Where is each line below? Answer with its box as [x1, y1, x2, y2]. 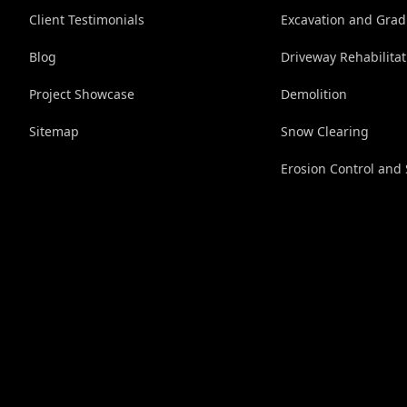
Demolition [281, 84, 348, 103]
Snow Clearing [281, 122, 370, 140]
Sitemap [29, 122, 79, 140]
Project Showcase [29, 84, 134, 103]
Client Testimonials [29, 10, 144, 28]
